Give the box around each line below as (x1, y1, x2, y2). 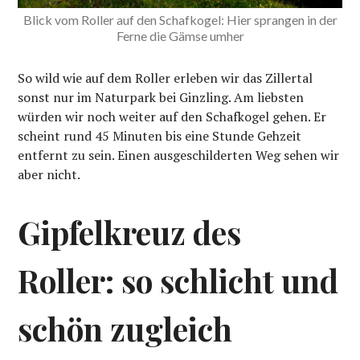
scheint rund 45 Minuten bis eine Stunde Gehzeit (18, 127, 302, 145)
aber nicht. (18, 166, 81, 184)
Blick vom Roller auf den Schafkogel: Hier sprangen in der (22, 12, 337, 28)
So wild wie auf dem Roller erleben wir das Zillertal (18, 69, 313, 88)
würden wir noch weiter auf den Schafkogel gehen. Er (18, 108, 327, 126)
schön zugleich (18, 308, 233, 350)
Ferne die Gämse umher (116, 28, 244, 44)
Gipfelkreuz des (18, 211, 242, 254)
